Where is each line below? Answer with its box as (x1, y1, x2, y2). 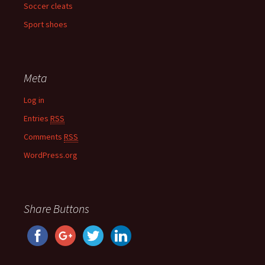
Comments (24, 131, 64, 142)
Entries (24, 113, 50, 124)
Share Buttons (24, 201, 89, 216)
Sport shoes (24, 19, 67, 30)
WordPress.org (24, 150, 77, 160)
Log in (24, 95, 44, 105)
